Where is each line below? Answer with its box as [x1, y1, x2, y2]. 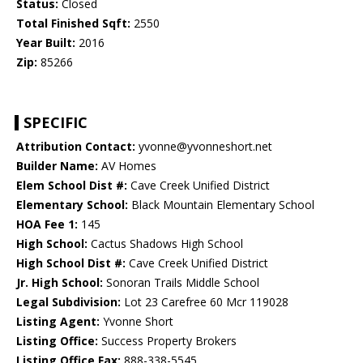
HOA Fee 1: [16, 216, 78, 233]
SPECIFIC [23, 113, 88, 133]
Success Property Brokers [98, 333, 237, 349]
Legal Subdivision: [16, 294, 121, 310]
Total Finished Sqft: [16, 15, 130, 32]
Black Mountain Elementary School [128, 197, 314, 213]
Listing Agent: [16, 314, 100, 330]
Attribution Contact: [16, 139, 135, 155]
